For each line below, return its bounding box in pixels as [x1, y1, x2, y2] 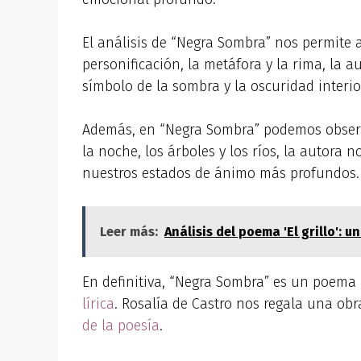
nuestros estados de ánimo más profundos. [82, 164, 359, 182]
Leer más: [100, 224, 158, 239]
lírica [82, 295, 114, 313]
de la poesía [82, 317, 160, 334]
